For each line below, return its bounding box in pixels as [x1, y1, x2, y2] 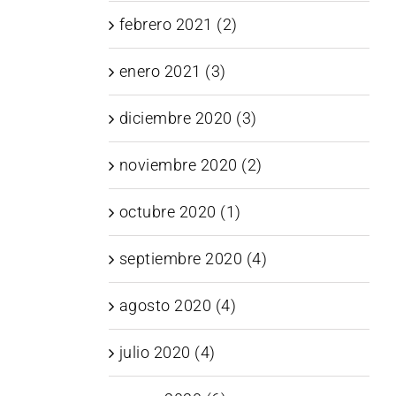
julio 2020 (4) [118, 342, 216, 362]
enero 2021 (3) [118, 61, 226, 80]
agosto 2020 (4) [118, 295, 237, 315]
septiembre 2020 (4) [118, 248, 268, 268]
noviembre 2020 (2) [118, 155, 263, 174]
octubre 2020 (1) [118, 202, 241, 221]
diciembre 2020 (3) [118, 108, 257, 127]
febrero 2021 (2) [118, 14, 238, 34]
